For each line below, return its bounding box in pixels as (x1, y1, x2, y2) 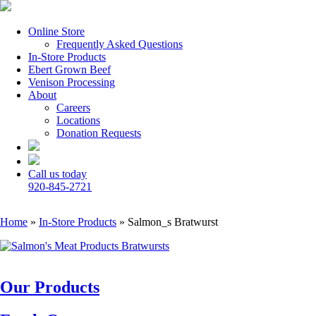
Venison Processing (28, 76, 115, 88)
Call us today (28, 168, 87, 180)
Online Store (28, 25, 85, 37)
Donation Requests (56, 127, 141, 139)
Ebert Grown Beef (28, 63, 111, 75)
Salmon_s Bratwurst (128, 216, 218, 228)
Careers (56, 102, 90, 114)
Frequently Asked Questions (56, 38, 183, 50)
